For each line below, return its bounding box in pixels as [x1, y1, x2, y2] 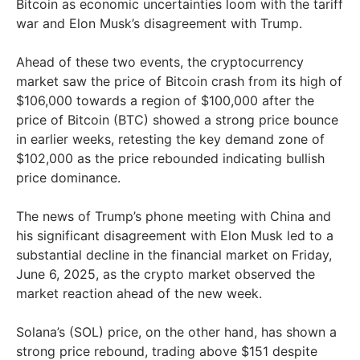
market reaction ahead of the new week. [16, 285, 262, 302]
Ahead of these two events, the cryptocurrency [16, 54, 304, 71]
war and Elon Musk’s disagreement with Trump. [16, 15, 306, 32]
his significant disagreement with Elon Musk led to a [16, 227, 333, 244]
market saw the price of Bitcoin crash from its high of [16, 73, 342, 90]
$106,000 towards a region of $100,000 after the [16, 92, 314, 109]
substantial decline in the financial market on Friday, [16, 247, 332, 264]
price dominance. [16, 170, 125, 186]
